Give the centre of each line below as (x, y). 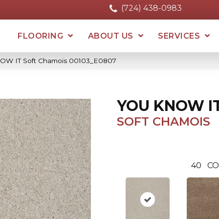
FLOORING (41, 36)
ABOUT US (110, 36)
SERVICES (179, 36)
